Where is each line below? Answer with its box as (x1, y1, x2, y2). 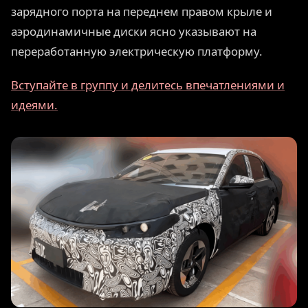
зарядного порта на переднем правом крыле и (11, 3, 272, 20)
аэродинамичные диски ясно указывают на (11, 23, 256, 40)
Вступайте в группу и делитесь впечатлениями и (11, 76, 285, 93)
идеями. (11, 96, 58, 113)
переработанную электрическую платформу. (11, 43, 263, 60)
